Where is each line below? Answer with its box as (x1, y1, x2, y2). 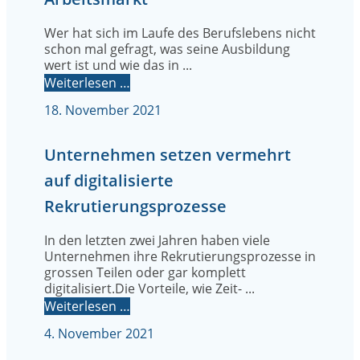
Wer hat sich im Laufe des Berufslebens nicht (44, 24, 316, 43)
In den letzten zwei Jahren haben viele (44, 231, 270, 250)
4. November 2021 (44, 325, 154, 343)
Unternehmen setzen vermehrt (44, 144, 291, 166)
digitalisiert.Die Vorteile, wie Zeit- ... (44, 280, 255, 298)
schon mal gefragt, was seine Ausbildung (44, 40, 290, 59)
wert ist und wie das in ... (44, 56, 192, 75)
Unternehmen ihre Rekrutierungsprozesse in (44, 247, 316, 266)
